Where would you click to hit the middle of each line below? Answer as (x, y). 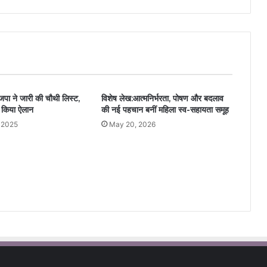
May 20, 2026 (132, 124)
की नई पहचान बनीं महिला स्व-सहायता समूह (165, 109)
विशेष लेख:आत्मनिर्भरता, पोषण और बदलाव (162, 98)
